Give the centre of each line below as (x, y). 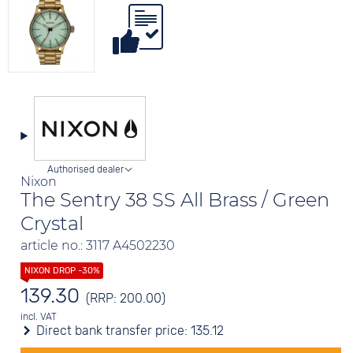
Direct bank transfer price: (112, 331)
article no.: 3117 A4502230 (98, 245)
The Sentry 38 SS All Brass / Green (175, 200)
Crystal (52, 223)
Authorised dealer (85, 169)
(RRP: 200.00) (126, 298)
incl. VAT (39, 317)
